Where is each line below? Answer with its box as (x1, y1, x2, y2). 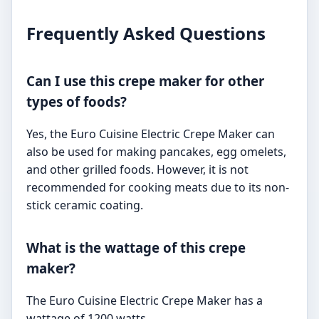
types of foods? (26, 92, 127, 110)
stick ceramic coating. (26, 197, 143, 213)
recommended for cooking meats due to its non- (26, 179, 289, 195)
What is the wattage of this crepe (26, 239, 246, 257)
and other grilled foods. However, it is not (26, 161, 249, 177)
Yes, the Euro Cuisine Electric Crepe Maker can (26, 125, 275, 142)
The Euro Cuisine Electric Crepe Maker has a (26, 293, 263, 309)
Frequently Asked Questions (26, 21, 266, 46)
